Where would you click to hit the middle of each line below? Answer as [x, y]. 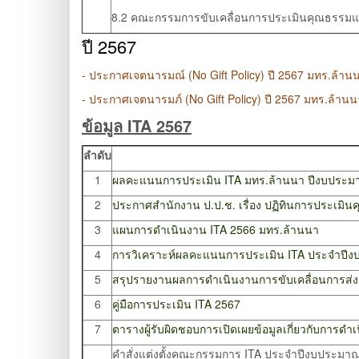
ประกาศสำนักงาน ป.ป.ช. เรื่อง [188, 205]
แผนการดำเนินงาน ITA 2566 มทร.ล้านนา [216, 230]
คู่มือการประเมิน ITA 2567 [176, 304]
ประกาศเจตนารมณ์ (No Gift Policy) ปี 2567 [196, 75]
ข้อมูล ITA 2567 [137, 126]
